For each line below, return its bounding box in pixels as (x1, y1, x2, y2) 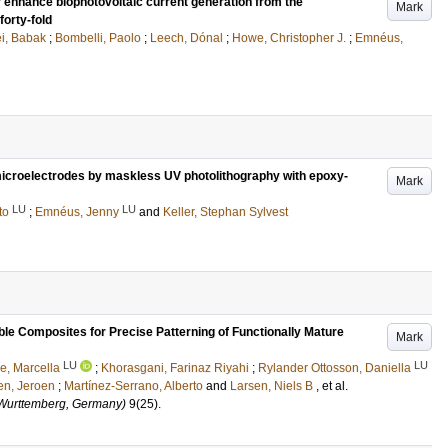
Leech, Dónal (150, 31, 223, 45)
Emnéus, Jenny (35, 205, 119, 219)
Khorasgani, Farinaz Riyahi (101, 361, 249, 375)
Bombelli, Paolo (55, 31, 141, 45)
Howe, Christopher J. (232, 31, 346, 45)
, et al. (316, 379, 348, 393)
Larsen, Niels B (230, 379, 313, 393)
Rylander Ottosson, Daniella (258, 361, 411, 375)
